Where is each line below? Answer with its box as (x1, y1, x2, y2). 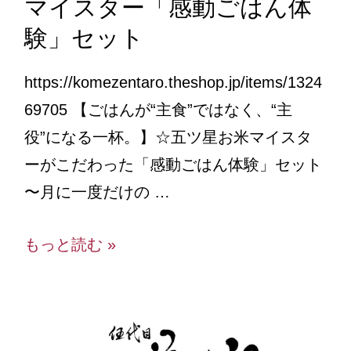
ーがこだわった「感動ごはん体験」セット (24, 155, 322, 173)
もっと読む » (24, 235, 116, 253)
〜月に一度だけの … (24, 183, 170, 201)
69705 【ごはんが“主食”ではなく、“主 (24, 100, 292, 118)
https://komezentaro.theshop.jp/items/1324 (24, 73, 322, 91)
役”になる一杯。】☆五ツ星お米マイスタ (24, 128, 312, 146)
